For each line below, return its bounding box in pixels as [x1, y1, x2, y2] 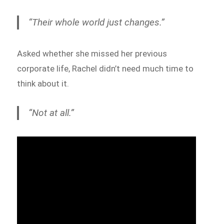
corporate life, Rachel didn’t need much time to [17, 63, 194, 73]
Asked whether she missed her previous [17, 48, 167, 58]
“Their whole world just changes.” [28, 16, 165, 28]
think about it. [17, 78, 69, 88]
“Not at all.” [28, 106, 74, 118]
